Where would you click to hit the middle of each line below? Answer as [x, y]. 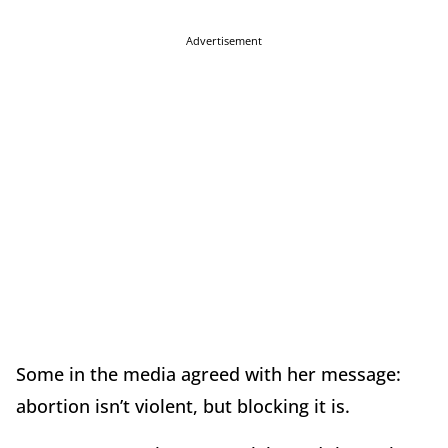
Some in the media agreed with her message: [208, 374]
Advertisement [224, 41]
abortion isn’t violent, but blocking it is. [183, 406]
